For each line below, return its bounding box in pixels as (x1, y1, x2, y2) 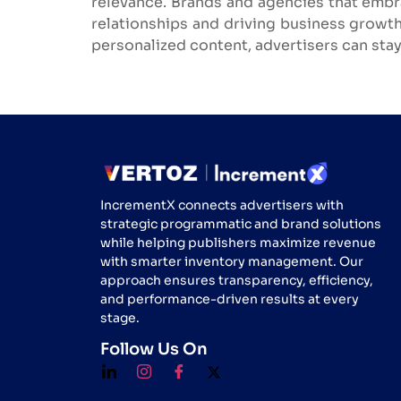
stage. (100, 310, 140, 327)
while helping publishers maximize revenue (100, 235, 376, 252)
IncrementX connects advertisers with (100, 197, 344, 214)
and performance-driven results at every (100, 291, 359, 308)
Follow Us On (100, 338, 208, 359)
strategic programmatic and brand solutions (100, 216, 381, 233)
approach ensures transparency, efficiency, (100, 272, 373, 289)
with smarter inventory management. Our (100, 253, 363, 270)
